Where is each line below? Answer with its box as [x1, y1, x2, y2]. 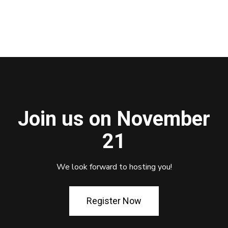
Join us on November [18, 106, 210, 131]
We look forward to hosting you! [56, 161, 172, 173]
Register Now [87, 195, 141, 206]
